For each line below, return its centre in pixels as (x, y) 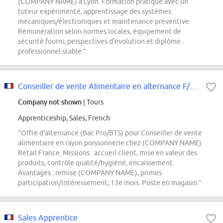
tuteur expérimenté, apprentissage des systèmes (95, 12)
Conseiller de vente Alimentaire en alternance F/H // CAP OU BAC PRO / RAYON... (194, 86)
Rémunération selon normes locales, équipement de (100, 32)
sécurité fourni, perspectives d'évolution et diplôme (99, 42)
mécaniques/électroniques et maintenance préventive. (104, 22)
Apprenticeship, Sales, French (64, 118)
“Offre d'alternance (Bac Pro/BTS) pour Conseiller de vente (110, 133)
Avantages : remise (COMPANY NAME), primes (90, 173)
